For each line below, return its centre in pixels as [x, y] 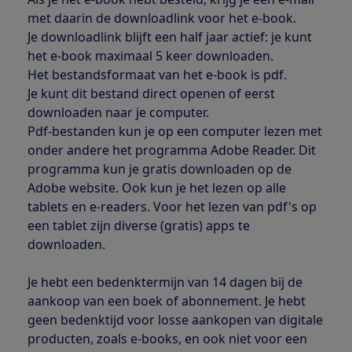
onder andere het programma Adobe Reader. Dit [171, 150]
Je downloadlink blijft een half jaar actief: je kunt [169, 37]
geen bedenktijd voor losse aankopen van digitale [175, 320]
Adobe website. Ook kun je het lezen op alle [156, 188]
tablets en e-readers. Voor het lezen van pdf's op [172, 207]
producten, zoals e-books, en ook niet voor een [167, 339]
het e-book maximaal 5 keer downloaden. [150, 56]
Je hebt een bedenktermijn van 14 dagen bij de [165, 282]
